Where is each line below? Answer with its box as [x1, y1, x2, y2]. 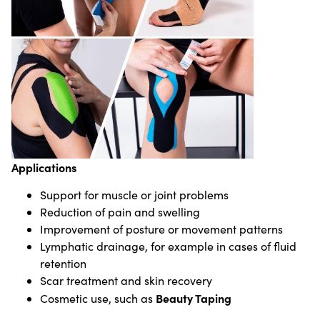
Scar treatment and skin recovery [40, 273, 212, 289]
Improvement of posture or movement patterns [40, 221, 283, 237]
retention [40, 256, 86, 271]
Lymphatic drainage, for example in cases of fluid [40, 239, 296, 254]
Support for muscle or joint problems [40, 187, 229, 203]
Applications [11, 159, 76, 175]
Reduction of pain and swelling [40, 204, 200, 220]
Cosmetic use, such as [40, 291, 156, 306]
